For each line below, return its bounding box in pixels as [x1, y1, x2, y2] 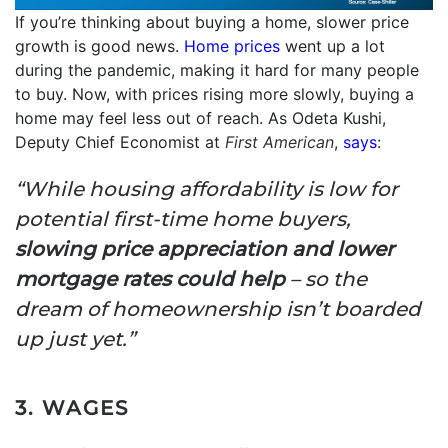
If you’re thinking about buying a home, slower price [15, 12, 409, 33]
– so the [285, 267, 367, 292]
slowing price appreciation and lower [15, 237, 394, 262]
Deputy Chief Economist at [15, 132, 225, 153]
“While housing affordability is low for [15, 177, 398, 202]
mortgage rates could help [15, 267, 285, 292]
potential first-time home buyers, [15, 207, 351, 232]
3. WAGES [15, 396, 129, 421]
